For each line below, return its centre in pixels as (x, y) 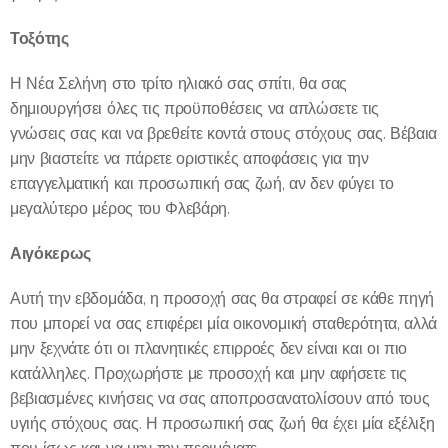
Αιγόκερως (51, 254)
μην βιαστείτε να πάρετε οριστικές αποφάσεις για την (189, 159)
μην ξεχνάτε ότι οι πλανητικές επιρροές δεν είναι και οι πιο (209, 349)
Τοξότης (39, 39)
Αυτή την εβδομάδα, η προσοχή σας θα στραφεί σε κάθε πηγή (222, 299)
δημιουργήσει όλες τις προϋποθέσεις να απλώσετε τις (194, 109)
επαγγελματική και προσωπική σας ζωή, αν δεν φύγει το (202, 184)
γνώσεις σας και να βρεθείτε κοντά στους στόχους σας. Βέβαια (224, 134)
